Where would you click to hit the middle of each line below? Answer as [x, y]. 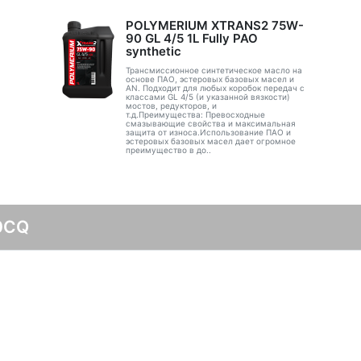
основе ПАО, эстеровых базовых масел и [210, 79]
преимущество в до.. [168, 150]
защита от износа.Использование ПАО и [208, 132]
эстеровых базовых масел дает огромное [210, 141]
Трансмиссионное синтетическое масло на [214, 70]
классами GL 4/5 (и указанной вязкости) [207, 97]
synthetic [153, 51]
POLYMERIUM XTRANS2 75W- [214, 25]
